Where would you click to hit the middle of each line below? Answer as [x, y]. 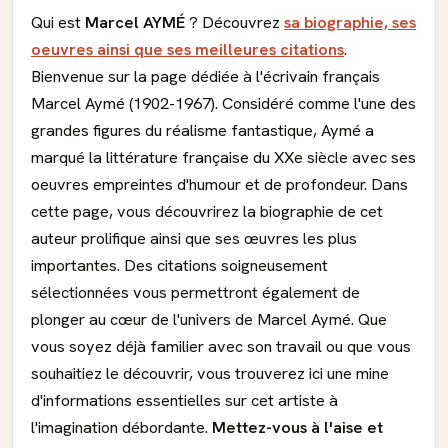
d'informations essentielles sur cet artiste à [184, 400]
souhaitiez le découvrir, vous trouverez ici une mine [210, 373]
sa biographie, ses [350, 22]
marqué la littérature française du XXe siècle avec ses [223, 157]
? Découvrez [234, 22]
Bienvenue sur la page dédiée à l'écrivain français [205, 76]
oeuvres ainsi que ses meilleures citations [187, 49]
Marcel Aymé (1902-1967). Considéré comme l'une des [223, 103]
